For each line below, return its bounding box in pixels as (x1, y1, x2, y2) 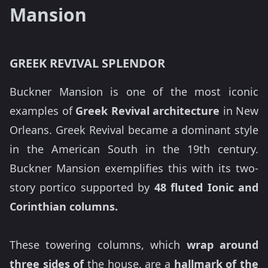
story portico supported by (10, 179, 154, 194)
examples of (10, 103, 75, 118)
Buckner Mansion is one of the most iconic (10, 84, 258, 99)
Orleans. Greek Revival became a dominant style (10, 122, 258, 137)
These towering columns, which (10, 237, 187, 252)
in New (220, 103, 258, 118)
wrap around (186, 237, 259, 252)
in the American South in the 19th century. (10, 141, 258, 156)
